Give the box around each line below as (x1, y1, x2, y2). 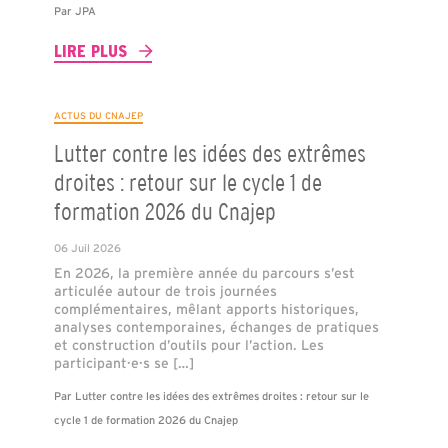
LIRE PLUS (53, 40, 127, 60)
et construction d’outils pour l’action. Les (53, 336, 324, 353)
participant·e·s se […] (53, 354, 194, 371)
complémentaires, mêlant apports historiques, (53, 300, 359, 317)
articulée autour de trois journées (53, 282, 277, 299)
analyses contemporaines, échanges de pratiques (53, 318, 379, 335)
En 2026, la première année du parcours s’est (53, 264, 355, 281)
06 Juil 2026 (53, 241, 121, 254)
